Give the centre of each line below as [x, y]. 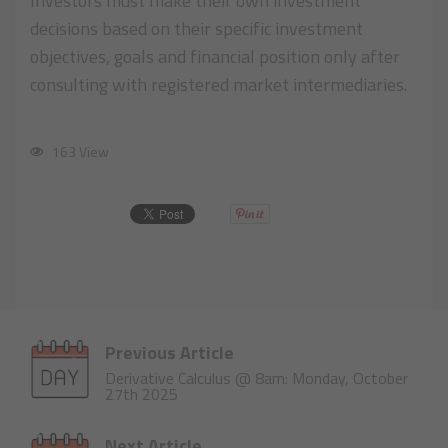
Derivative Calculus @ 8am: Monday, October [256, 378]
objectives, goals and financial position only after [215, 57]
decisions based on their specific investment [196, 29]
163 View [79, 152]
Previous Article [169, 353]
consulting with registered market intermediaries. [218, 85]
